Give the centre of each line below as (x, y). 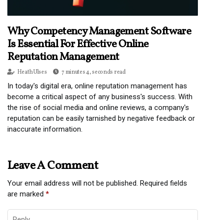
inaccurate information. (45, 129)
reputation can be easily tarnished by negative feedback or (101, 119)
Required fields (163, 183)
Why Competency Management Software (99, 32)
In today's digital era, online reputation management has (97, 86)
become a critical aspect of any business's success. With (100, 97)
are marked (27, 194)
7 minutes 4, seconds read (94, 72)
